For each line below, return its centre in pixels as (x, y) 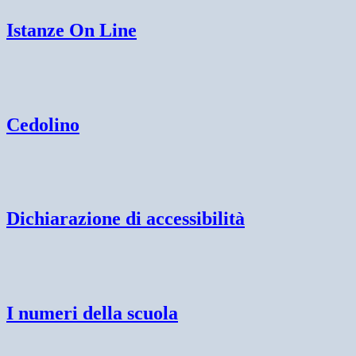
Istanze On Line (72, 30)
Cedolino (43, 124)
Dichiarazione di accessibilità (126, 219)
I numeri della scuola (92, 313)
